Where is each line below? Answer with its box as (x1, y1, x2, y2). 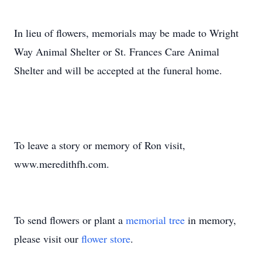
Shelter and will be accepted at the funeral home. (14, 63, 222, 77)
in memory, (185, 213, 236, 227)
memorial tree (126, 213, 185, 227)
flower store (81, 232, 130, 246)
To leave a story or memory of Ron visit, (14, 138, 185, 152)
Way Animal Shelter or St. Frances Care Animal (14, 44, 219, 58)
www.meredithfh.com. (14, 157, 109, 171)
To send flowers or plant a (14, 213, 126, 227)
